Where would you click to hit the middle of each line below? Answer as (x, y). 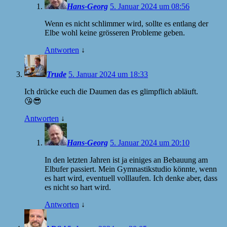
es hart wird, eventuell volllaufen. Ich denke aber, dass (131, 178)
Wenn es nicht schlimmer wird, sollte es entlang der (126, 23)
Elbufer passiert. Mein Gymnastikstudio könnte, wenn (131, 169)
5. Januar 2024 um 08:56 (150, 6)
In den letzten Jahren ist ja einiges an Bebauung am (126, 160)
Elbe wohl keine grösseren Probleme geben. (115, 32)
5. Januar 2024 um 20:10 (150, 142)
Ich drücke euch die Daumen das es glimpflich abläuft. (111, 91)
